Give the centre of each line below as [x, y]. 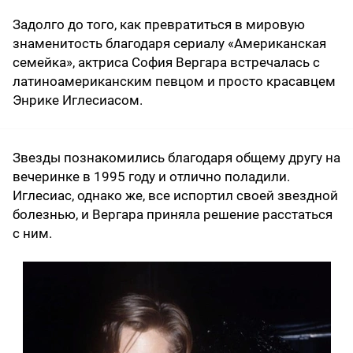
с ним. [32, 233]
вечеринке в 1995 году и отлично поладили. [151, 176]
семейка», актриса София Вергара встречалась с [166, 62]
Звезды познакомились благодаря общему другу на [176, 157]
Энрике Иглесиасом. [78, 100]
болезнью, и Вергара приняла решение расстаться [173, 214]
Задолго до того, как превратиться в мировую [159, 24]
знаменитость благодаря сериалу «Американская [169, 43]
